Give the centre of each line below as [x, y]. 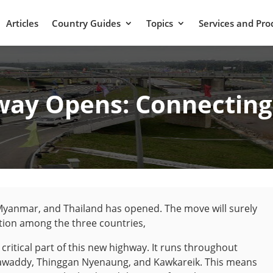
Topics [160, 23]
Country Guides [86, 23]
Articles [22, 23]
